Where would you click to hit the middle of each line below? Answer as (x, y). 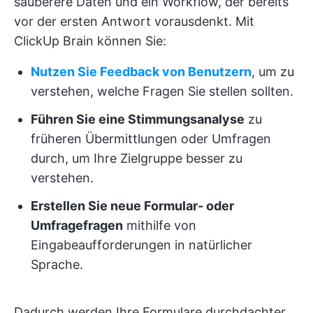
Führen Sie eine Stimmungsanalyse (138, 119)
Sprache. (57, 265)
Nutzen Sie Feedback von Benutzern (141, 72)
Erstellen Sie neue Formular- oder (132, 206)
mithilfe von (160, 226)
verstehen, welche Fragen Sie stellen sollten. (162, 92)
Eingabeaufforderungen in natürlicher (141, 245)
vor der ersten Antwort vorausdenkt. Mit (134, 22)
